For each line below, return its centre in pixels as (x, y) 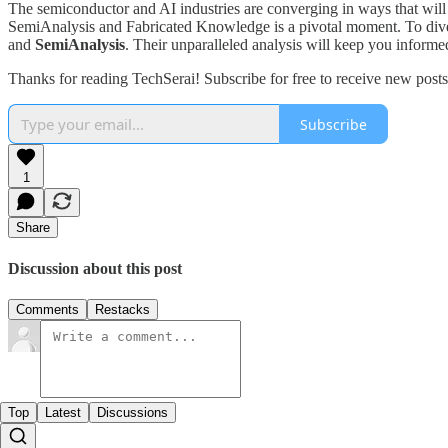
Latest (63, 412)
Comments (47, 309)
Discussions (132, 412)
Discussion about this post (95, 268)
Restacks (122, 309)
